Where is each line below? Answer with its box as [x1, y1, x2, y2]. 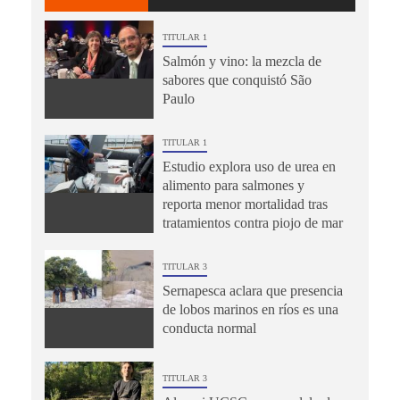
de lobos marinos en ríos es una [162, 301, 338, 317]
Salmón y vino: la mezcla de [162, 53, 321, 69]
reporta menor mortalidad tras [162, 196, 328, 212]
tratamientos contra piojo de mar [162, 214, 343, 230]
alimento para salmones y [162, 177, 304, 193]
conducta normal [162, 320, 256, 336]
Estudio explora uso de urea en [162, 158, 336, 174]
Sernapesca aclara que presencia [162, 282, 343, 298]
